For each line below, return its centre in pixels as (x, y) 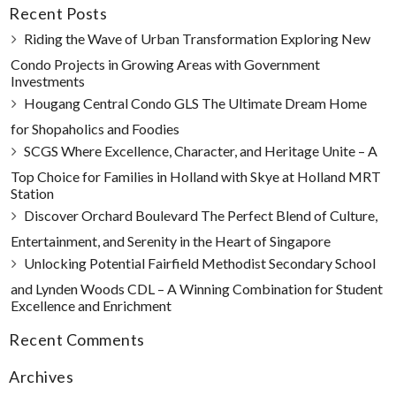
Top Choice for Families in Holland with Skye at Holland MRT (195, 176)
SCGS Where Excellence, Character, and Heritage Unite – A (200, 151)
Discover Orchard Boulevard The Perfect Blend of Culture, (200, 215)
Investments (47, 81)
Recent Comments (76, 339)
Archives (41, 377)
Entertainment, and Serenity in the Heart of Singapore (170, 241)
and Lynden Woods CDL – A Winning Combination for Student (196, 289)
